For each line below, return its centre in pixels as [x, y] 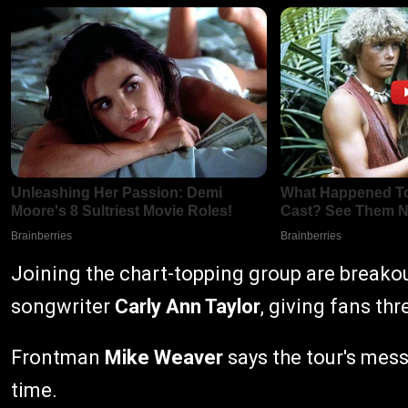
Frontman [58, 358]
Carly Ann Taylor [188, 307]
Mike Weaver [164, 358]
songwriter [63, 307]
